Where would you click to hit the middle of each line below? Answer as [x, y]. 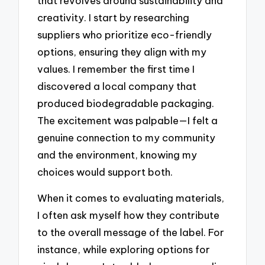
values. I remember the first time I [116, 69]
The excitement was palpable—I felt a [128, 120]
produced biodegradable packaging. [126, 103]
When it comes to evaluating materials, [131, 198]
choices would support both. [105, 172]
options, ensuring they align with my [122, 51]
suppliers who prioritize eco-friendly [125, 34]
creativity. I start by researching [114, 17]
